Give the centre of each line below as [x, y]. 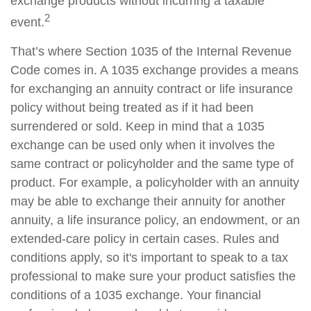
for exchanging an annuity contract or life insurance [152, 89]
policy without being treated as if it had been [132, 108]
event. [27, 23]
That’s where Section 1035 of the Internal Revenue [151, 52]
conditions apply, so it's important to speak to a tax [149, 258]
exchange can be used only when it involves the [143, 145]
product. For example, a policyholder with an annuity [155, 183]
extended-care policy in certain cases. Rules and [145, 239]
